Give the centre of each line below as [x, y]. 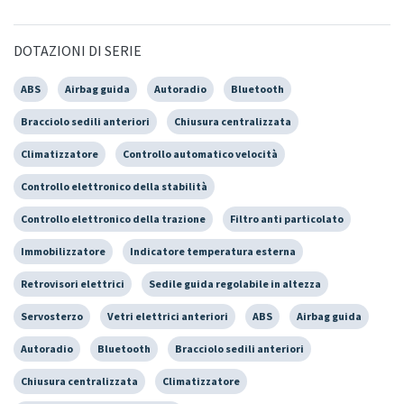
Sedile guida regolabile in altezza [235, 284]
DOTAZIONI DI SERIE [78, 51]
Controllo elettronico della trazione [113, 219]
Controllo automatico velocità [200, 154]
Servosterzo [52, 317]
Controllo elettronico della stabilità [114, 187]
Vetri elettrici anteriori [168, 317]
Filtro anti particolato [287, 219]
